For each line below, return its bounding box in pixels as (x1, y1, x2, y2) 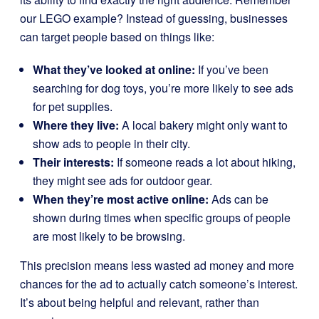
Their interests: (33, 154, 114, 170)
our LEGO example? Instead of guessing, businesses (20, 10, 288, 26)
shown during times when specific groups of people (33, 209, 291, 226)
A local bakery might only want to (119, 117, 288, 133)
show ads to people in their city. (33, 135, 190, 152)
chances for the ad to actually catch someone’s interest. (20, 276, 298, 292)
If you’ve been (195, 61, 268, 78)
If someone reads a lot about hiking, (114, 154, 296, 170)
